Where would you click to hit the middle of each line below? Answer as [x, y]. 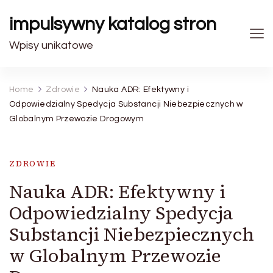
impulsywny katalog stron [113, 24]
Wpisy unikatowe [51, 45]
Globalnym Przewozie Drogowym [77, 119]
